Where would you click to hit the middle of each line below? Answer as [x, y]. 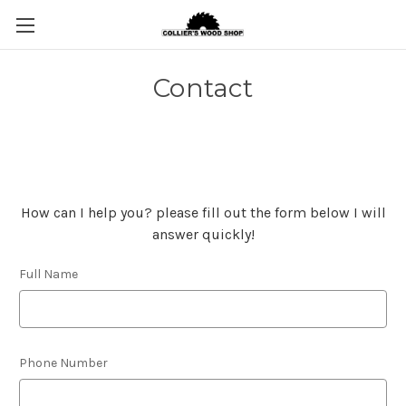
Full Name [48, 274]
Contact [203, 88]
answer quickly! [203, 234]
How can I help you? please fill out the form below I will [203, 213]
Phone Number [63, 363]
